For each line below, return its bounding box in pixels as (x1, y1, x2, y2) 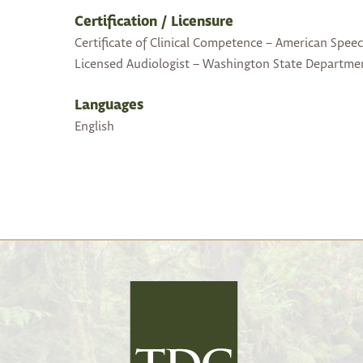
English (75, 118, 114, 136)
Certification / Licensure (75, 13, 233, 32)
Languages (75, 96, 143, 116)
